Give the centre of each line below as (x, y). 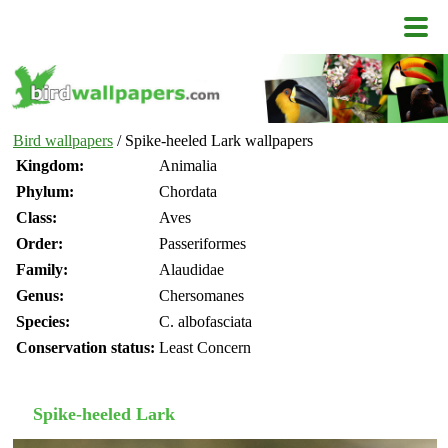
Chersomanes (201, 296)
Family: (42, 270)
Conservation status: (85, 348)
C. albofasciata (205, 322)
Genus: (40, 296)
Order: (39, 244)
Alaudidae (191, 270)
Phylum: (45, 192)
